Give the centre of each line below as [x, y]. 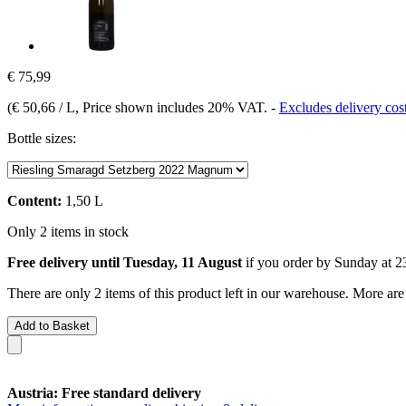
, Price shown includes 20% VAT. [173, 107]
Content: [34, 200]
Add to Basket [52, 325]
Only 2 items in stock [68, 231]
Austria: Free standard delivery [104, 392]
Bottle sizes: [42, 138]
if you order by [288, 262]
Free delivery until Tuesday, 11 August [125, 262]
